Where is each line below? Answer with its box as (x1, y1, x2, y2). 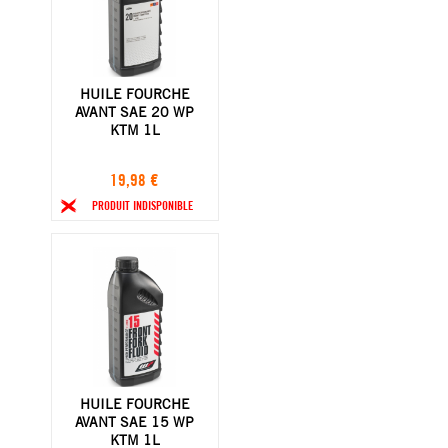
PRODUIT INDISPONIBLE (91, 197, 193, 213)
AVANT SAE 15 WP (75, 412, 195, 431)
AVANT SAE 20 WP (75, 102, 195, 121)
